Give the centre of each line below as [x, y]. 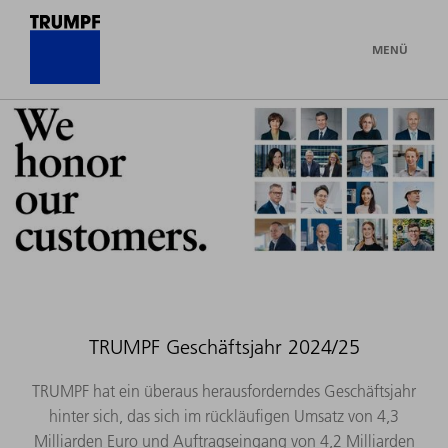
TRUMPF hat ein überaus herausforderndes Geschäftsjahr [224, 390]
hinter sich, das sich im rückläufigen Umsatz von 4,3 [224, 415]
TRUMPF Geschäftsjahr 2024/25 [224, 346]
